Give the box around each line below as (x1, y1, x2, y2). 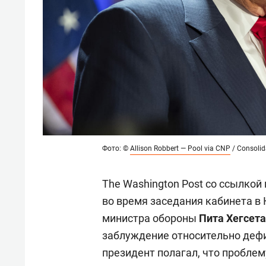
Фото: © (102, 144, 130, 153)
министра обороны (102, 212, 199, 225)
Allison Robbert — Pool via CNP (130, 144, 230, 153)
